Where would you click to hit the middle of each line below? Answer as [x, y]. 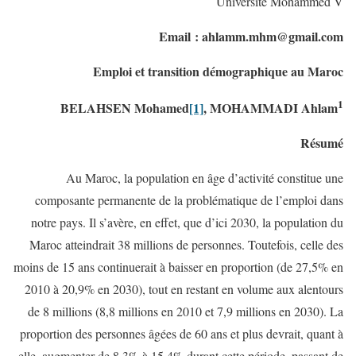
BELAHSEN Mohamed [125, 107]
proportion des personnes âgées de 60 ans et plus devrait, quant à [182, 333]
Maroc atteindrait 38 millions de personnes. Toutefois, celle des [186, 244]
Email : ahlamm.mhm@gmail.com [251, 36]
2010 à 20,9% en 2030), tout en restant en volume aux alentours [184, 288]
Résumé [322, 142]
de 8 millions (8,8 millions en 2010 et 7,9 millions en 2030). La [186, 311]
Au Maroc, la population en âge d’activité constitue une [205, 177]
